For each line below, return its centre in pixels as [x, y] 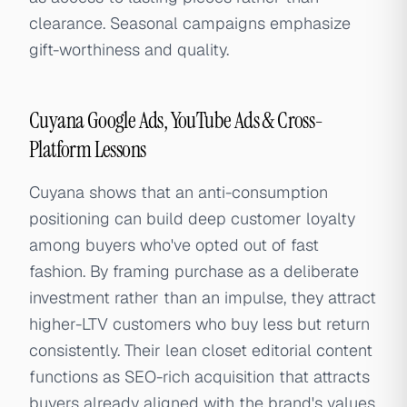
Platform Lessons [88, 149]
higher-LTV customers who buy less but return [199, 324]
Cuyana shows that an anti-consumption [179, 192]
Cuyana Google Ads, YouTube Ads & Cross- [176, 120]
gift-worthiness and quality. [129, 50]
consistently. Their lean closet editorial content [201, 350]
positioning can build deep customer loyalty [192, 218]
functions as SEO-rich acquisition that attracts [199, 377]
